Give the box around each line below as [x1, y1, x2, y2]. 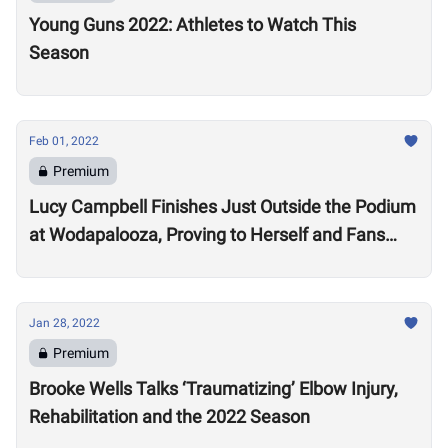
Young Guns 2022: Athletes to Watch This [29, 14, 356, 35]
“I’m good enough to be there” [29, 252, 264, 273]
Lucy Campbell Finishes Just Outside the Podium [29, 196, 416, 217]
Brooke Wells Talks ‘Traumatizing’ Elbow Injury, [29, 378, 398, 399]
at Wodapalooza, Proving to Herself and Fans [29, 224, 385, 245]
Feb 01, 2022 [29, 134, 99, 148]
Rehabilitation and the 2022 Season [29, 406, 310, 427]
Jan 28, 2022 [29, 316, 100, 330]
